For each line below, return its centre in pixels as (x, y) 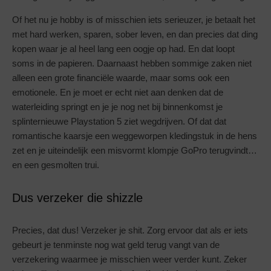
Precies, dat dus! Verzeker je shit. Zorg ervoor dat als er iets (130, 230)
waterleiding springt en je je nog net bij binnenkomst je (117, 107)
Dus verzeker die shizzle (77, 198)
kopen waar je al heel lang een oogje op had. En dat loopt (123, 49)
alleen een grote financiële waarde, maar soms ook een (121, 78)
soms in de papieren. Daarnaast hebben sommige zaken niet (132, 64)
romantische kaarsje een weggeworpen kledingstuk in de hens (135, 136)
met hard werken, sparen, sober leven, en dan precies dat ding (135, 34)
